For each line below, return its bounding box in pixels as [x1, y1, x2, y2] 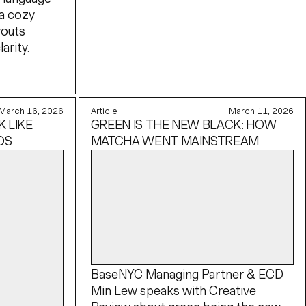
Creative [208, 286, 256, 296]
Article [90, 108, 117, 115]
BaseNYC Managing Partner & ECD [90, 270, 283, 279]
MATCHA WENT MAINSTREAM [90, 137, 259, 146]
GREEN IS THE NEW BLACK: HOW [90, 120, 277, 130]
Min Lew [90, 286, 137, 296]
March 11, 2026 [229, 108, 294, 115]
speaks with [137, 286, 209, 296]
